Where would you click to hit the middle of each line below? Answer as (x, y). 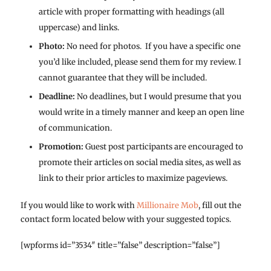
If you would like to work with (78, 205)
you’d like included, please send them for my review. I (140, 62)
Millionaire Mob (167, 205)
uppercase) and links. (79, 27)
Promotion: (61, 146)
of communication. (75, 128)
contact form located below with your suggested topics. (126, 219)
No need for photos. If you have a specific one (152, 46)
